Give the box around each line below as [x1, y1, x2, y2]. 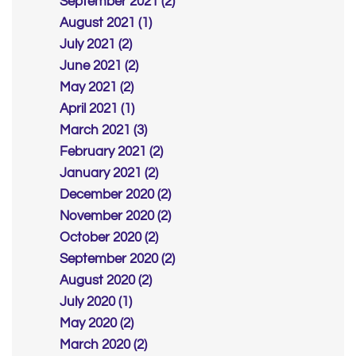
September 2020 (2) [60, 252, 175, 267]
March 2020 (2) [60, 338, 147, 353]
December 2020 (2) [60, 188, 171, 203]
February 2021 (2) [60, 145, 163, 160]
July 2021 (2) [60, 37, 132, 52]
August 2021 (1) [60, 16, 152, 31]
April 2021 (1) [60, 102, 134, 117]
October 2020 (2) [60, 230, 158, 246]
